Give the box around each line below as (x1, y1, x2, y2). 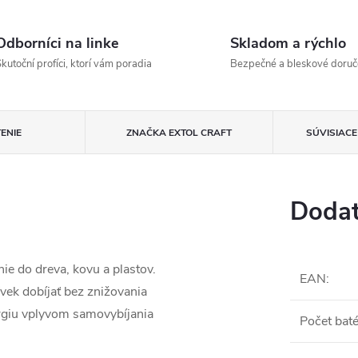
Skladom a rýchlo (230, 34, 346, 53)
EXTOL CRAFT (166, 126, 233, 139)
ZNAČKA (126, 126, 167, 139)
